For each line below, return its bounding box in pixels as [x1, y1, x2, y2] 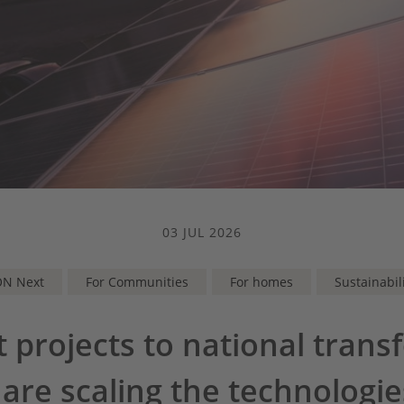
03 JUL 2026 [162, 223, 242, 241]
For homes [230, 272, 293, 290]
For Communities [86, 272, 188, 290]
